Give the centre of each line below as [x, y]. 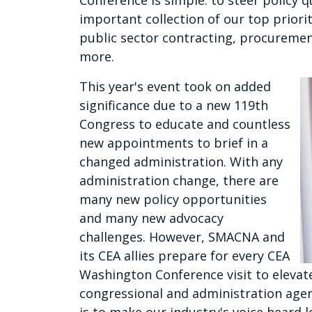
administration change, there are [179, 181]
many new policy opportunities [173, 200]
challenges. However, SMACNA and [182, 237]
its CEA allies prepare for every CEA [185, 256]
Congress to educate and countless [185, 124]
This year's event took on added [175, 87]
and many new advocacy [151, 218]
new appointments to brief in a [174, 143]
